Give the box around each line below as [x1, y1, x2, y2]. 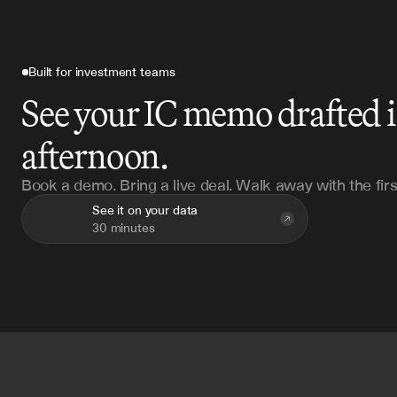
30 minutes [92, 219, 155, 237]
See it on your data [92, 201, 198, 219]
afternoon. [21, 133, 169, 177]
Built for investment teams [28, 63, 175, 81]
